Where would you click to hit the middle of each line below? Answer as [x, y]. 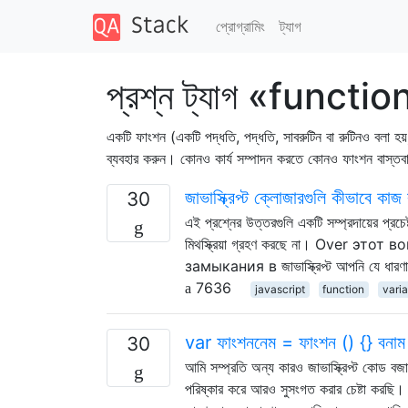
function [344, 289]
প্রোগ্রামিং [240, 26]
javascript [280, 289]
